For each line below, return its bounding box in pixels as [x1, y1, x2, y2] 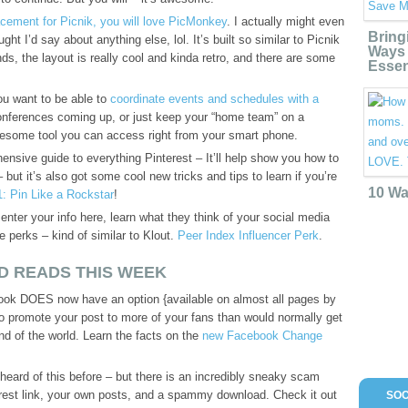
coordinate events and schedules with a [107, 92, 319, 106]
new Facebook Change [202, 329, 322, 342]
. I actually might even [227, 15, 344, 28]
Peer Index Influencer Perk [178, 229, 319, 242]
